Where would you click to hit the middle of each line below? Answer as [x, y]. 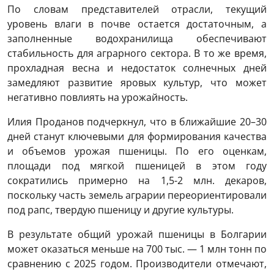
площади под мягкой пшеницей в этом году [137, 165]
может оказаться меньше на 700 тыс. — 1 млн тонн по [137, 249]
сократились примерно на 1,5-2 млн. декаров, [137, 180]
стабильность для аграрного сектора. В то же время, [137, 53]
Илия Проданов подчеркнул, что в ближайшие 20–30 [137, 121]
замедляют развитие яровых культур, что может [137, 82]
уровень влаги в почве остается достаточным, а [137, 24]
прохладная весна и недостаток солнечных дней [137, 68]
